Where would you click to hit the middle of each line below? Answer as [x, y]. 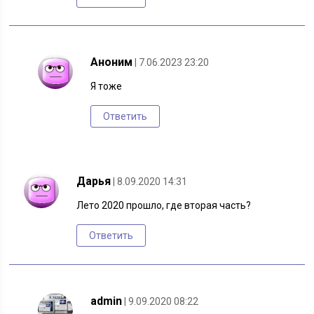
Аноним [112, 62]
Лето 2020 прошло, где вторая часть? [164, 206]
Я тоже [107, 87]
